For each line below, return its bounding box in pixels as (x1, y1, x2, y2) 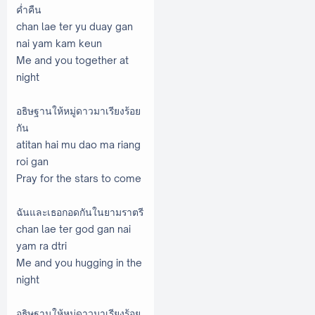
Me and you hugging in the (16, 256, 142, 269)
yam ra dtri (16, 239, 67, 252)
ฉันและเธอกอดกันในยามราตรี (16, 205, 143, 218)
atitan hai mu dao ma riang (16, 138, 141, 150)
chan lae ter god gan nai (16, 222, 131, 235)
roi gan (16, 155, 49, 167)
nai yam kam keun (16, 37, 102, 49)
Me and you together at (16, 53, 129, 66)
